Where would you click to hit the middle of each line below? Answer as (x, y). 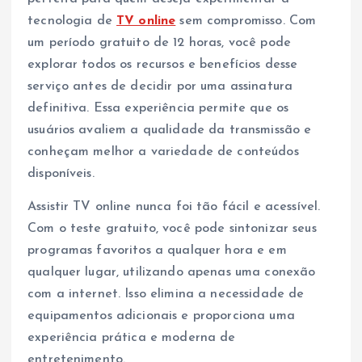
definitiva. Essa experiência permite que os (158, 109)
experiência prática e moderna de (132, 338)
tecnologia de (72, 21)
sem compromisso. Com (246, 21)
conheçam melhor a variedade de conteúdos (163, 152)
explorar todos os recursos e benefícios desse (163, 65)
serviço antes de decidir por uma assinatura (160, 87)
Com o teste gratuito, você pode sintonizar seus (172, 229)
